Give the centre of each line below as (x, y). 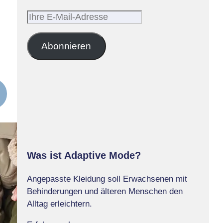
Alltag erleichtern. (59, 204)
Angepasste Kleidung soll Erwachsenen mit (107, 179)
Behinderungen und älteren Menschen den (105, 191)
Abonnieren (66, 46)
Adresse (42, 54)
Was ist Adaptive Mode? (84, 155)
